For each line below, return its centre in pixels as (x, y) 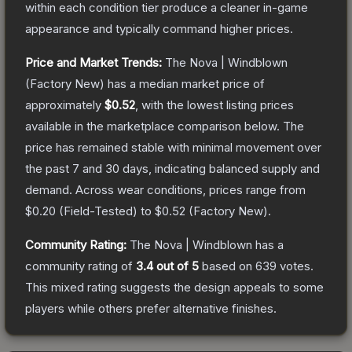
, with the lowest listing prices (214, 104)
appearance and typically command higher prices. (159, 28)
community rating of (81, 266)
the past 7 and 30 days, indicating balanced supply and (172, 168)
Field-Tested (98, 211)
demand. (49, 189)
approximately (65, 104)
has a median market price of (185, 83)
